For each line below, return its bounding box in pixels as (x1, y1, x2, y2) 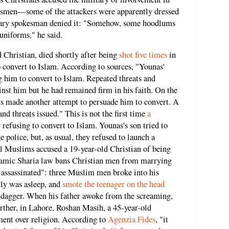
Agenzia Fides (108, 214, 155, 225)
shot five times (119, 49, 167, 61)
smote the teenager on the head (62, 178, 165, 190)
